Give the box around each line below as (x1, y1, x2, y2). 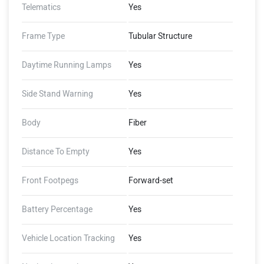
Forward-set (128, 176, 173, 186)
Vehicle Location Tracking (22, 233, 115, 243)
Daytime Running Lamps (22, 60, 111, 70)
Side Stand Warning (22, 89, 93, 99)
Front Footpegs (22, 176, 78, 186)
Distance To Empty (22, 147, 90, 157)
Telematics (22, 2, 61, 12)
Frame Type (22, 31, 65, 41)
